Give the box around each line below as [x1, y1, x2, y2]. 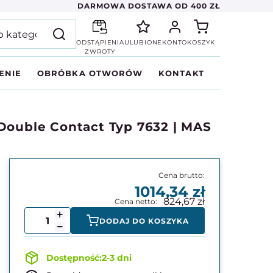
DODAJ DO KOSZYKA [99, 216, 190, 225]
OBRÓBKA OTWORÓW [37, 68, 143, 78]
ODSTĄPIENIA [76, 38, 124, 46]
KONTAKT [158, 68, 204, 78]
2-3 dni [102, 252, 132, 263]
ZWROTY [85, 48, 116, 55]
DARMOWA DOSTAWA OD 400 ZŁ [77, 1, 220, 10]
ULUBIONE [124, 38, 163, 46]
